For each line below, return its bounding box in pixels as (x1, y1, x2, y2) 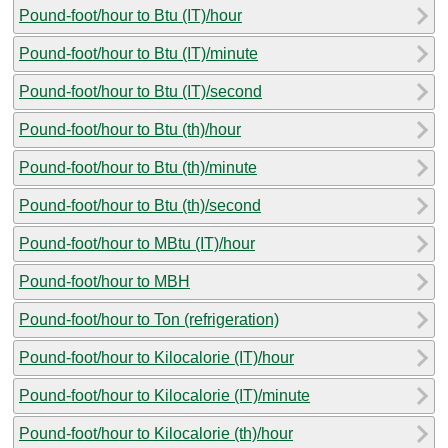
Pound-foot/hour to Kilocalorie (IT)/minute (19, 386, 310, 404)
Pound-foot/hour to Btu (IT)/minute (19, 44, 258, 62)
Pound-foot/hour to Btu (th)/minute (19, 158, 257, 176)
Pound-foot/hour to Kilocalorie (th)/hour (19, 424, 293, 442)
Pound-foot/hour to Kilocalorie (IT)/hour (19, 348, 294, 366)
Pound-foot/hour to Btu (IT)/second (19, 82, 262, 100)
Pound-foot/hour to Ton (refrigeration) (19, 310, 279, 328)
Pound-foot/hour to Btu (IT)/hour (19, 6, 242, 24)
